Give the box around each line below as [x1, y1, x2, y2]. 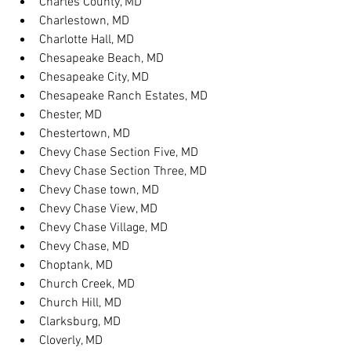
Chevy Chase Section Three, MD [39, 164, 207, 179]
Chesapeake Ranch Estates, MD [39, 89, 208, 104]
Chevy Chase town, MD [39, 183, 159, 198]
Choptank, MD [39, 258, 113, 273]
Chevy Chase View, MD [39, 201, 157, 217]
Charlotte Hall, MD [39, 32, 134, 48]
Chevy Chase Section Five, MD [39, 145, 198, 161]
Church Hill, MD [39, 295, 121, 311]
